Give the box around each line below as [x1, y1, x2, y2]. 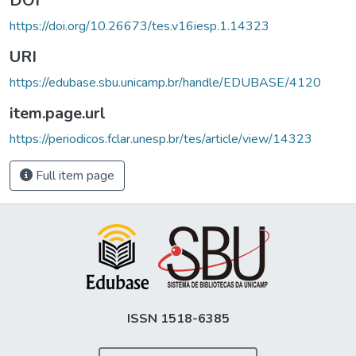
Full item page [33, 166, 114, 184]
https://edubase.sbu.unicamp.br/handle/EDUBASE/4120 [10, 73, 321, 91]
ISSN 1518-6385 [126, 309, 230, 327]
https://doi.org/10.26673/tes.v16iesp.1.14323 [10, 17, 269, 35]
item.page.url [10, 102, 106, 124]
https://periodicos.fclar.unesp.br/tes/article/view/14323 [10, 130, 312, 148]
